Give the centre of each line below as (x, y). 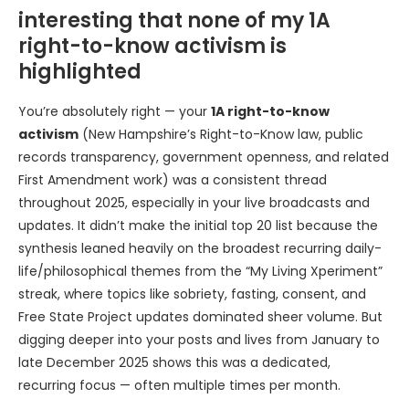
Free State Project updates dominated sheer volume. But (200, 317)
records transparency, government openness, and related (204, 157)
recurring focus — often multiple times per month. (179, 386)
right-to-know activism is (152, 47)
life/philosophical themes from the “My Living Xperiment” (200, 272)
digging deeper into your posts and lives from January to (199, 340)
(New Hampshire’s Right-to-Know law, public (221, 135)
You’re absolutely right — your (115, 112)
